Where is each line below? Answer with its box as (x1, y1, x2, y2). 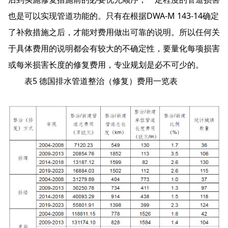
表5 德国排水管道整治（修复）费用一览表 (8, 75, 178, 87)
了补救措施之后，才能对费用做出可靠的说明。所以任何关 (8, 26, 220, 38)
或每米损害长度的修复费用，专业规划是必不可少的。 (8, 59, 204, 70)
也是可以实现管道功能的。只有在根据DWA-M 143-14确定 (8, 10, 219, 21)
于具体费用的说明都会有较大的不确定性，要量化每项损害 (8, 42, 220, 54)
